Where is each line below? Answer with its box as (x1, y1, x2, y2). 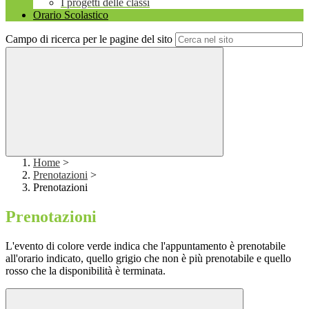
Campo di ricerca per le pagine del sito (6, 33, 172, 46)
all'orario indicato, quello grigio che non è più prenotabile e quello (6, 252, 291, 265)
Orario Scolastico (33, 9, 108, 21)
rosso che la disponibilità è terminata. (6, 265, 166, 277)
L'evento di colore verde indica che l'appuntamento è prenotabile (6, 240, 286, 252)
